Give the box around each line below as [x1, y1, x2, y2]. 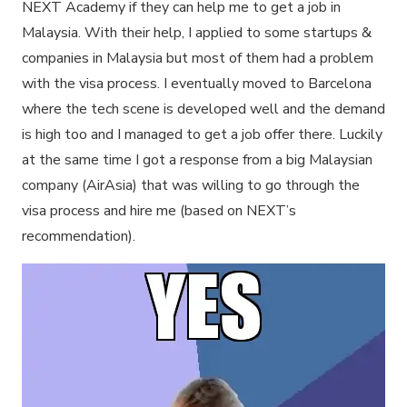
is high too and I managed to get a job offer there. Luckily [22, 124, 382, 144]
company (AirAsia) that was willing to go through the [22, 174, 360, 195]
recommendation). [22, 225, 135, 246]
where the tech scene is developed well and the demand [22, 98, 385, 119]
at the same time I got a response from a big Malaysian [22, 149, 372, 170]
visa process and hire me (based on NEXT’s [22, 200, 296, 221]
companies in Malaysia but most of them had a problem [22, 47, 373, 68]
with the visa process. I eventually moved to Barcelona [22, 73, 372, 94]
